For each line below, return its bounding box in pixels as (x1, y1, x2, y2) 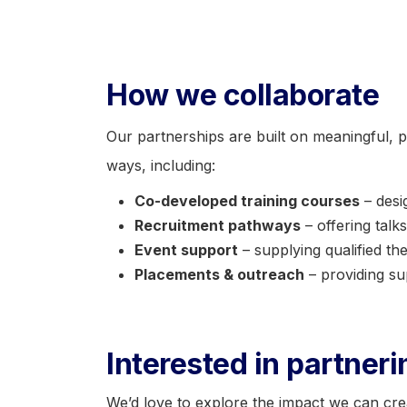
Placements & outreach (134, 265, 304, 283)
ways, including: (106, 156, 215, 174)
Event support (134, 241, 238, 259)
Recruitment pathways (134, 216, 301, 234)
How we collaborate (106, 77, 379, 113)
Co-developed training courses (134, 192, 360, 210)
